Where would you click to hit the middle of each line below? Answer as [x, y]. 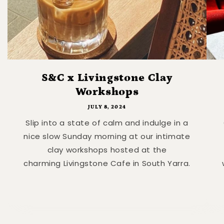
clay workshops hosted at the [107, 149]
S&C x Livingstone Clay [107, 77]
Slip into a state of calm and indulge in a [107, 122]
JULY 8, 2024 [107, 107]
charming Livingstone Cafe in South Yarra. [107, 163]
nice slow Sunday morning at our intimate [107, 136]
